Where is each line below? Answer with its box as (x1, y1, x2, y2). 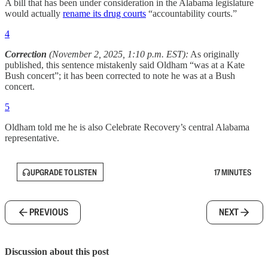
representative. (5, 133, 59, 143)
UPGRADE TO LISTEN (31, 166, 97, 178)
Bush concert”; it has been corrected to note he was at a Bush (5, 71, 235, 81)
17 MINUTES (214, 166, 251, 178)
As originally (188, 49, 239, 59)
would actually (5, 8, 63, 19)
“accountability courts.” (146, 8, 237, 19)
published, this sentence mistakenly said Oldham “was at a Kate (5, 60, 245, 70)
